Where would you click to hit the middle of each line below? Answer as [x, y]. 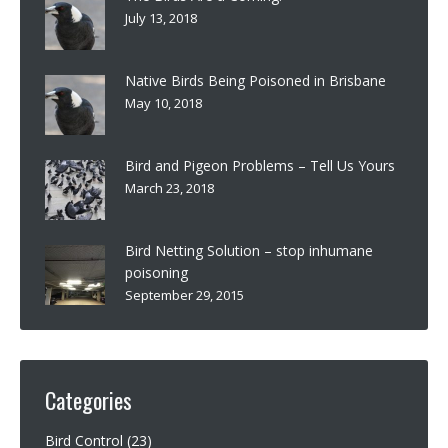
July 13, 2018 [161, 17]
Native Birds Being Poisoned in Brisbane [255, 80]
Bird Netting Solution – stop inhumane [249, 250]
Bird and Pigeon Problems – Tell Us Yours [260, 165]
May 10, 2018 [163, 102]
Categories [88, 399]
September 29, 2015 [184, 294]
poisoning [156, 272]
